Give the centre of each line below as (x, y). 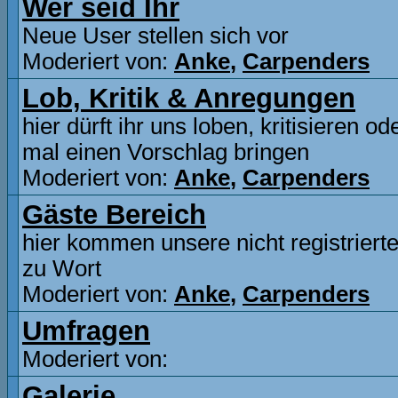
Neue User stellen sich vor (155, 36)
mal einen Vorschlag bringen (166, 152)
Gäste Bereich (114, 214)
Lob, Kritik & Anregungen (189, 98)
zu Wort (62, 268)
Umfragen (86, 330)
